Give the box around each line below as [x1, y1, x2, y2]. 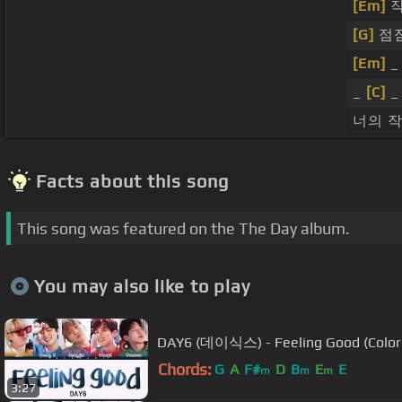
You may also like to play [33, 275, 250, 296]
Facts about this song [36, 170, 229, 192]
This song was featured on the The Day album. [17, 219, 350, 239]
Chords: [158, 360, 212, 380]
